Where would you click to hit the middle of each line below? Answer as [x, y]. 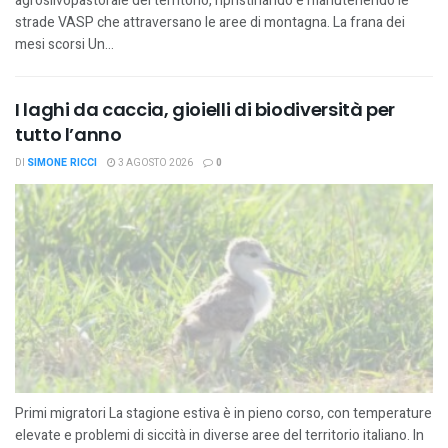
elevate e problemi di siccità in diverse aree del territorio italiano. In [219, 435]
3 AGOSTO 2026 [154, 163]
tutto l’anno [68, 134]
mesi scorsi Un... [64, 44]
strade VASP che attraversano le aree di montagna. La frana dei [210, 22]
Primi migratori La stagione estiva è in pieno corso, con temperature [223, 413]
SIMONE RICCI [62, 163]
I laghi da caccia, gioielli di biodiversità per [205, 109]
